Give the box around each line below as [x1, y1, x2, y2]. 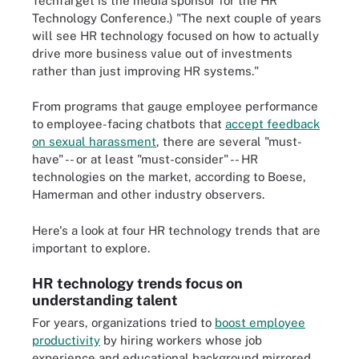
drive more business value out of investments [32, 46, 292, 60]
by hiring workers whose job [100, 333, 262, 347]
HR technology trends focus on [32, 275, 243, 292]
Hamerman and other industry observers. [32, 188, 264, 201]
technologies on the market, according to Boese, [32, 170, 306, 184]
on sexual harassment [32, 135, 156, 148]
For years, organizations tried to [32, 316, 215, 329]
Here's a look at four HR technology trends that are [32, 223, 321, 237]
